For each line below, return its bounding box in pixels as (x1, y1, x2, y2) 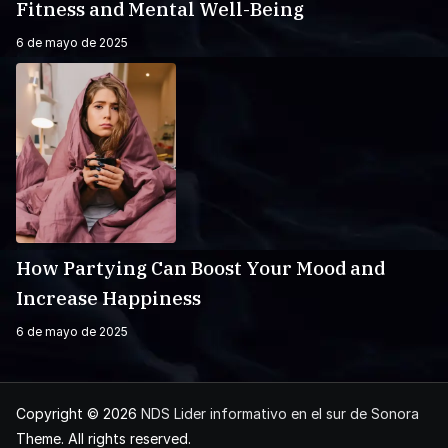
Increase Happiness (16, 286, 201, 310)
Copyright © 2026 (16, 405, 141, 422)
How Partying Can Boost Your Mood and (16, 256, 385, 280)
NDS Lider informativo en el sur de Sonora (141, 405, 419, 422)
